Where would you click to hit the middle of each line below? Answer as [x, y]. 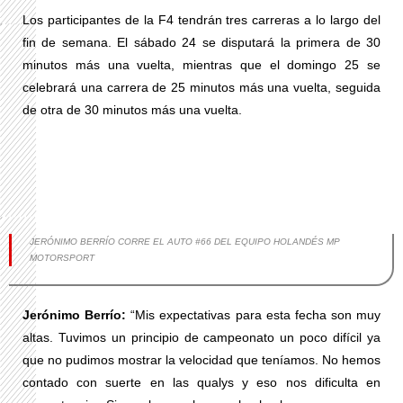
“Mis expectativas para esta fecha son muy [253, 315]
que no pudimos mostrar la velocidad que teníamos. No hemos [201, 360]
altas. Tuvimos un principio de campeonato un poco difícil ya [201, 337]
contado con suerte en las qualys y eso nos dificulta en [201, 382]
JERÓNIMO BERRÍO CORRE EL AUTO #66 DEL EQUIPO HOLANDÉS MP [185, 242]
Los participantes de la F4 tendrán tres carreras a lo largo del [201, 20]
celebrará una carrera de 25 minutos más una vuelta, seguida [201, 87]
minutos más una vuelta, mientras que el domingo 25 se [201, 65]
